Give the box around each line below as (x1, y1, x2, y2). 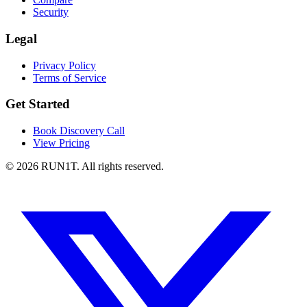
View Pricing (33, 137, 90, 149)
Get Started (5, 97, 70, 112)
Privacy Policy (33, 59, 96, 71)
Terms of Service (33, 71, 106, 84)
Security (33, 6, 69, 19)
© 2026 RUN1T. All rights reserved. (5, 160, 164, 173)
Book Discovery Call (33, 125, 125, 137)
